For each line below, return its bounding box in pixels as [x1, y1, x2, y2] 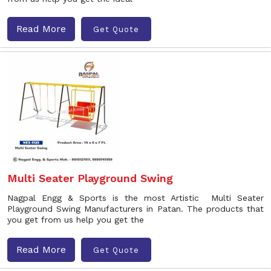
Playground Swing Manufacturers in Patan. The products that [7, 204, 264, 214]
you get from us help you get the [7, 215, 144, 224]
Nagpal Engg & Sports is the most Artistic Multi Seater [7, 193, 264, 203]
